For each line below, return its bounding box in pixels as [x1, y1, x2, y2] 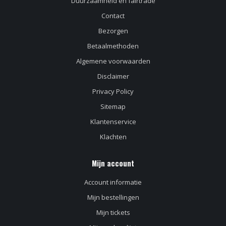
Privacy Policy [92, 87, 134, 96]
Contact [101, 11, 125, 21]
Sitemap [100, 102, 126, 111]
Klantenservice [90, 117, 136, 127]
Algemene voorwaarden [76, 56, 150, 66]
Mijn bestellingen [87, 193, 139, 202]
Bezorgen [98, 26, 128, 36]
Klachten [99, 132, 127, 142]
